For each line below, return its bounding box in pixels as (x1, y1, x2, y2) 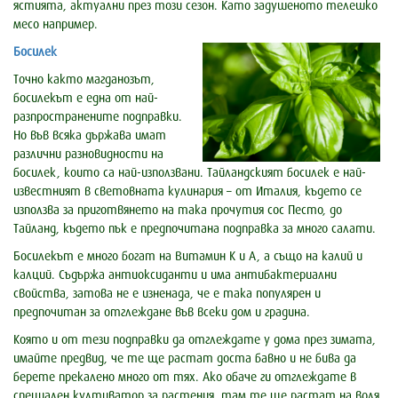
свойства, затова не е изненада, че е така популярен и (13, 287, 321, 301)
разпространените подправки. (13, 110, 182, 124)
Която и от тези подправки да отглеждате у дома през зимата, (13, 333, 376, 347)
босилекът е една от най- (13, 92, 158, 106)
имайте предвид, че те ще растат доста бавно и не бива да (13, 352, 356, 366)
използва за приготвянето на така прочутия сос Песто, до (13, 203, 342, 218)
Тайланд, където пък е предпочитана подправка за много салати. (13, 222, 376, 236)
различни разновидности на (13, 147, 163, 162)
